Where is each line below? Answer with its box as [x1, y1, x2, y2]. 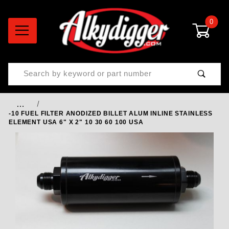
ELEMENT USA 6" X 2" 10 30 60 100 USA [9, 119, 144, 126]
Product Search [9, 64, 67, 73]
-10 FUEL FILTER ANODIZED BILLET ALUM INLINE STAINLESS [9, 110, 213, 117]
